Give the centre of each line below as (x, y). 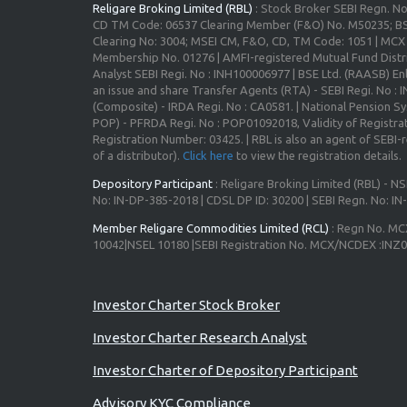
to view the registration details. (318, 155)
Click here (208, 155)
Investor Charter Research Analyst (200, 338)
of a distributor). (138, 155)
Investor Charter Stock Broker (186, 305)
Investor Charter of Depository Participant (225, 370)
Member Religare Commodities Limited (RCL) (211, 228)
